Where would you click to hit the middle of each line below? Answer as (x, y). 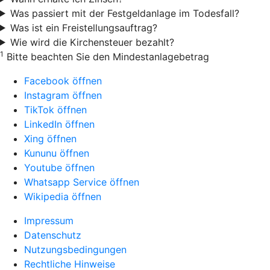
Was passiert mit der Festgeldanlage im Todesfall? (124, 13)
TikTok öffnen (55, 109)
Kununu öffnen (57, 153)
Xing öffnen (50, 138)
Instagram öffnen (63, 95)
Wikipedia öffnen (63, 196)
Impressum (49, 220)
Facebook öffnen (63, 80)
